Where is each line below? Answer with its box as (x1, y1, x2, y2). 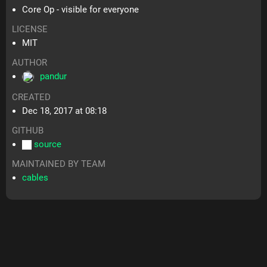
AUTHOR (12, 57, 48, 69)
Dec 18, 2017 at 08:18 (22, 105, 107, 117)
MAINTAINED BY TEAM (12, 159, 106, 170)
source (34, 139, 62, 150)
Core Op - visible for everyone (22, 4, 139, 15)
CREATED (12, 92, 51, 103)
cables (22, 172, 49, 184)
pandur (40, 71, 67, 82)
